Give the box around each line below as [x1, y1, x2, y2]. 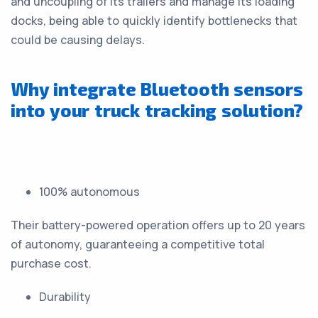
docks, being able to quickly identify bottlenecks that [11, 13, 297, 28]
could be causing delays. [11, 32, 145, 48]
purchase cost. [11, 256, 92, 271]
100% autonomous [39, 184, 140, 199]
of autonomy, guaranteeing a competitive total [11, 236, 265, 252]
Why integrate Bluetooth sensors [11, 78, 303, 99]
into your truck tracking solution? [11, 99, 304, 121]
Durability [39, 289, 91, 305]
